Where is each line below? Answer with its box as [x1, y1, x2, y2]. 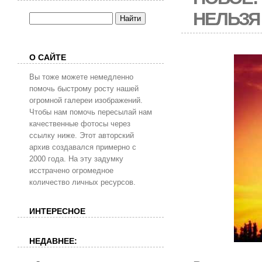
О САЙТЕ [29, 53, 66, 62]
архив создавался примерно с [29, 143, 136, 151]
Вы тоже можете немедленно [29, 73, 133, 81]
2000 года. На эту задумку [29, 154, 123, 163]
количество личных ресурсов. [29, 178, 136, 187]
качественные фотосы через [29, 119, 130, 128]
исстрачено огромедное [29, 166, 113, 175]
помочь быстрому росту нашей [29, 84, 139, 93]
